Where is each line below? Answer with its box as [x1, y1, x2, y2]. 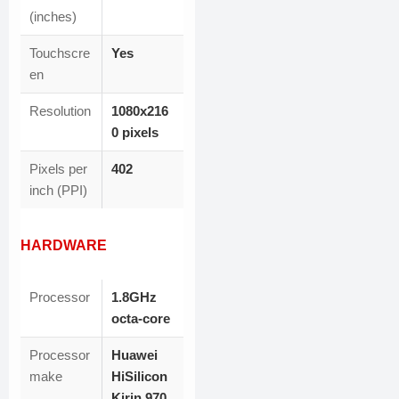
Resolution [29, 103, 91, 119]
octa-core [111, 311, 170, 327]
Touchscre [29, 45, 90, 61]
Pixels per [29, 161, 87, 177]
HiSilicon [111, 369, 167, 385]
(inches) [29, 9, 77, 25]
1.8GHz [111, 289, 157, 305]
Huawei [111, 347, 158, 363]
